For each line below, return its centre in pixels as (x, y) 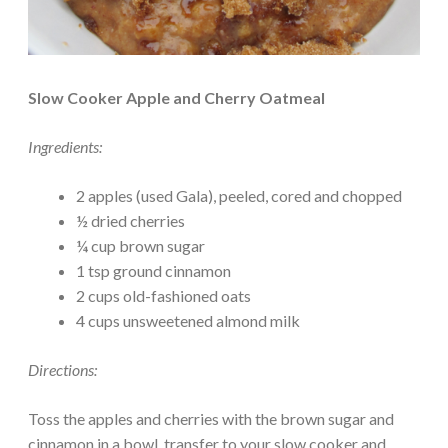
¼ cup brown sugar (140, 245)
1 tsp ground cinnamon (153, 270)
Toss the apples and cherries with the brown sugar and (211, 418)
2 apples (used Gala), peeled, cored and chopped (239, 195)
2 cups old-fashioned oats (163, 295)
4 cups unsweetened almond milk (188, 320)
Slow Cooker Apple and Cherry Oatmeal (176, 97)
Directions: (62, 369)
